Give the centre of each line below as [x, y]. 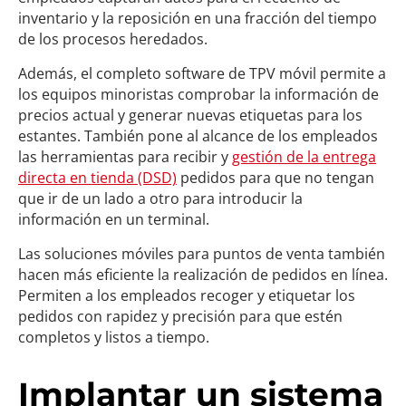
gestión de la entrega [304, 157]
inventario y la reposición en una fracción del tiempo [198, 18]
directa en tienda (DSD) [97, 178]
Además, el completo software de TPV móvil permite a [202, 73]
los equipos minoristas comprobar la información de [198, 94]
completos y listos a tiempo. [114, 337]
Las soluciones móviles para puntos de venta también [202, 254]
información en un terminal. [114, 219]
